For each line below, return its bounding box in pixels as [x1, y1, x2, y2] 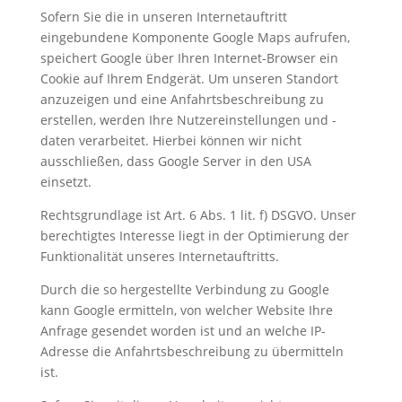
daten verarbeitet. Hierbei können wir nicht [39, 132, 301, 149]
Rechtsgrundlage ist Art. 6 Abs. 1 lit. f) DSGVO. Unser [39, 206, 356, 223]
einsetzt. [39, 173, 92, 190]
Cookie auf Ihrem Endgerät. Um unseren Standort [39, 70, 338, 87]
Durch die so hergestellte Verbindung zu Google [39, 281, 329, 298]
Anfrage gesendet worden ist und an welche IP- [39, 322, 326, 339]
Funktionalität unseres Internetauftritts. [39, 248, 279, 265]
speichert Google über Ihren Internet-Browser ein [39, 49, 338, 66]
